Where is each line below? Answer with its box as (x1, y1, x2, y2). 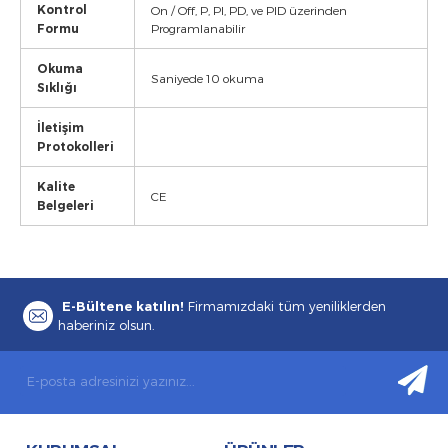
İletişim (37, 120, 84, 135)
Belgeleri (37, 198, 94, 213)
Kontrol (37, 2, 87, 17)
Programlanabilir (151, 21, 245, 35)
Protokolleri (37, 139, 114, 154)
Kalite (37, 179, 75, 194)
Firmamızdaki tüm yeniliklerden (184, 298, 386, 315)
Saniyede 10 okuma (151, 71, 264, 85)
